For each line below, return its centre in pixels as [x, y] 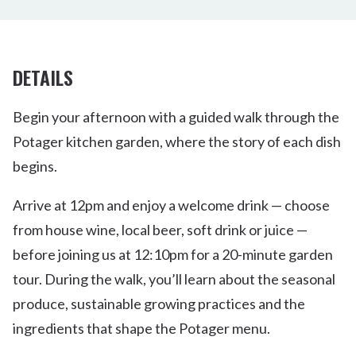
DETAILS [43, 77]
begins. [35, 166]
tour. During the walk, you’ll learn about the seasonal [174, 279]
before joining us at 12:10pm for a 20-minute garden [173, 255]
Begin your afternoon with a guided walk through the [176, 117]
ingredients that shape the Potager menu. [141, 329]
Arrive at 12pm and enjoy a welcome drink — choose [171, 205]
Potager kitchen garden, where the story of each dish [177, 142]
